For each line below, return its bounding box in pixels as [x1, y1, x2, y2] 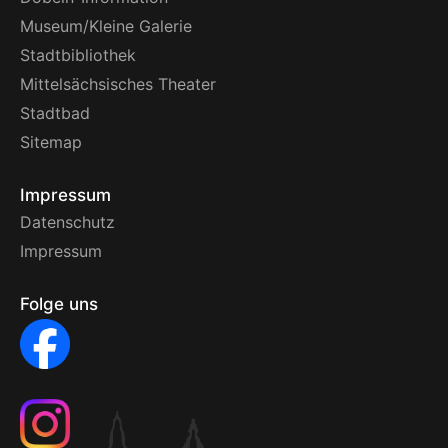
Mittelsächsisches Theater [20, 74, 216, 94]
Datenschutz [20, 212, 115, 232]
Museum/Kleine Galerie [20, 16, 192, 36]
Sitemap [20, 132, 82, 152]
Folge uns [20, 294, 98, 314]
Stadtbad [20, 103, 90, 123]
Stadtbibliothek [20, 45, 136, 65]
